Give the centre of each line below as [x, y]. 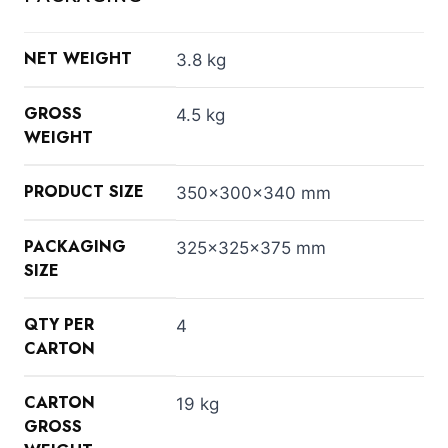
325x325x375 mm [251, 247]
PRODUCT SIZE [84, 191]
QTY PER [59, 324]
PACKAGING [75, 246]
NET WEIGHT [78, 58]
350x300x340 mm [253, 192]
